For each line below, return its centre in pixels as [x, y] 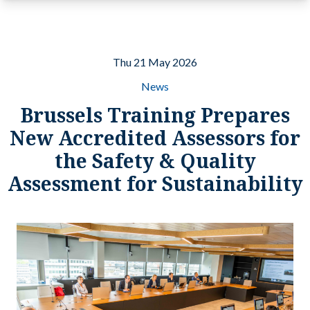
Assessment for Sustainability [155, 183]
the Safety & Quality [155, 161]
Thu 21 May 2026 [155, 62]
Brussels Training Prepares [155, 115]
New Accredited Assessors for [155, 138]
